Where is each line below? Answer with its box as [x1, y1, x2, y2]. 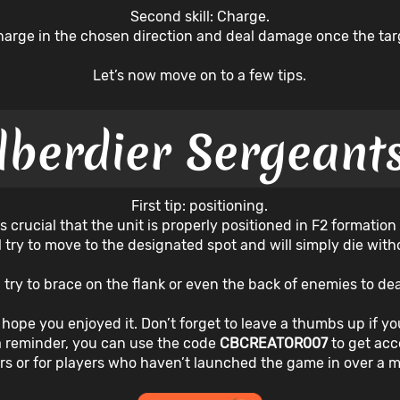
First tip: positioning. [131, 196, 269, 214]
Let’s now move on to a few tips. [93, 66, 307, 84]
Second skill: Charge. [129, 7, 270, 25]
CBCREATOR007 [220, 334, 332, 352]
